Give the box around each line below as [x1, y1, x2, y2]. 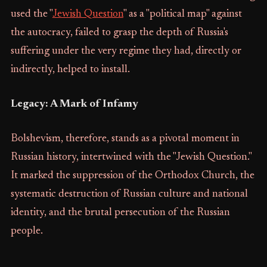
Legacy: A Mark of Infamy [10, 99, 138, 110]
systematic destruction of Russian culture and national [10, 189, 248, 200]
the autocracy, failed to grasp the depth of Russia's [10, 27, 228, 38]
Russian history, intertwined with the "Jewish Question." [10, 152, 252, 163]
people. [10, 226, 43, 237]
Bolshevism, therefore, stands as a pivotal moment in [10, 133, 240, 144]
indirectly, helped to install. [10, 64, 130, 75]
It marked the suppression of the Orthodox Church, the [10, 170, 254, 181]
